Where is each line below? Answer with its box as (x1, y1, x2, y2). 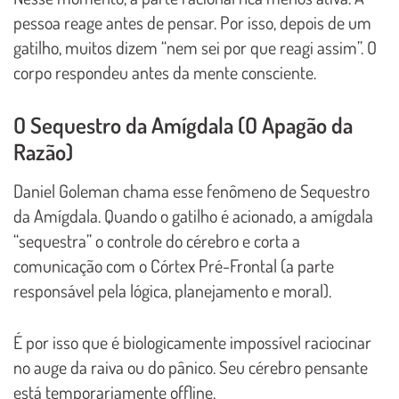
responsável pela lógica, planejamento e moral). (13, 278, 331, 302)
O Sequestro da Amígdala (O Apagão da (13, 110, 353, 139)
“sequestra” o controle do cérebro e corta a (13, 228, 300, 252)
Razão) (13, 136, 73, 166)
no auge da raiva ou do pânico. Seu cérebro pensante (13, 354, 368, 379)
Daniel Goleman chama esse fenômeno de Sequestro (13, 178, 370, 202)
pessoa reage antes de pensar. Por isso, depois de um (13, 10, 371, 34)
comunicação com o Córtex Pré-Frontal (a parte (13, 253, 334, 277)
